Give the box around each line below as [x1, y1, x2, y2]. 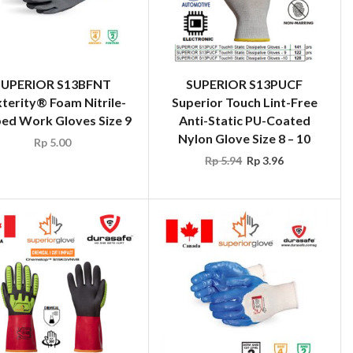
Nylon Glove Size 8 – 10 [178, 130, 311, 146]
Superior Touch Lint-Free [171, 94, 318, 110]
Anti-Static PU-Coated [178, 112, 310, 128]
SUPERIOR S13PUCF [186, 76, 303, 91]
